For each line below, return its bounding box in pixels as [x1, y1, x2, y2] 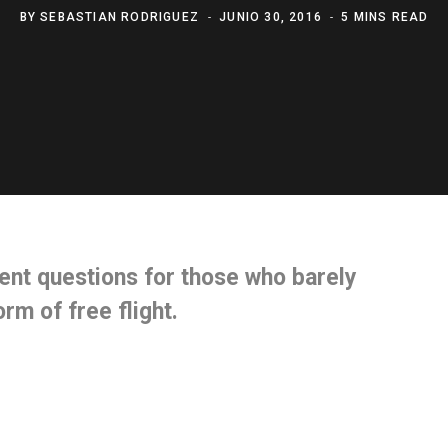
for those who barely [137, 263, 357, 291]
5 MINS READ [341, 9, 429, 24]
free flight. [67, 297, 178, 325]
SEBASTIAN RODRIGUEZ [40, 9, 200, 24]
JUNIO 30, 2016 [219, 9, 323, 24]
